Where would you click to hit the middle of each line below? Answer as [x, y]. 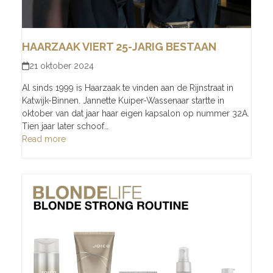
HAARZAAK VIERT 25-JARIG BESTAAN [119, 46]
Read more [44, 139]
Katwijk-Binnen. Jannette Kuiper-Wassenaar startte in [123, 100]
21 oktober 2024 [62, 66]
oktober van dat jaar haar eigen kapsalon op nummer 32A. [135, 113]
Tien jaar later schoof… [65, 126]
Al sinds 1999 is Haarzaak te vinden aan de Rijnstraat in [127, 87]
